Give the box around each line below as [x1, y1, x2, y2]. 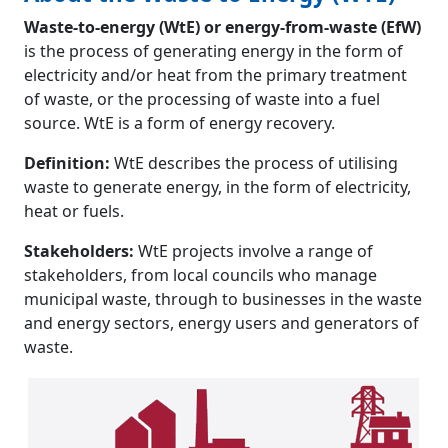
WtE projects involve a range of [134, 240, 373, 263]
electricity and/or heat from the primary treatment [24, 64, 407, 87]
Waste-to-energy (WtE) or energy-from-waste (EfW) [24, 16, 421, 39]
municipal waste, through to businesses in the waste [24, 288, 422, 311]
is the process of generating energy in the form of [24, 40, 403, 63]
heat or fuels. [24, 200, 124, 223]
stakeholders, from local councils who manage [24, 264, 377, 287]
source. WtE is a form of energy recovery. [24, 112, 335, 135]
